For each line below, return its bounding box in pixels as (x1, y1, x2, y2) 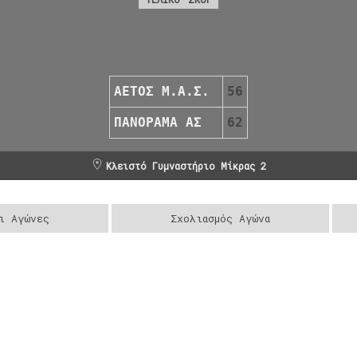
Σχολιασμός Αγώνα (171, 210, 271, 226)
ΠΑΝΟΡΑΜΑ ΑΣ (114, 114, 202, 130)
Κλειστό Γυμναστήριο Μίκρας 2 (105, 159, 266, 172)
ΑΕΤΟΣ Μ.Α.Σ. (114, 83, 210, 99)
